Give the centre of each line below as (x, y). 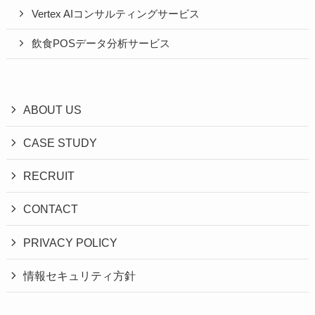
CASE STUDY (60, 143)
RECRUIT (49, 176)
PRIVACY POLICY (71, 242)
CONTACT (51, 209)
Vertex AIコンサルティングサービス (116, 14)
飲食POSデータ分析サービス (101, 44)
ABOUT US (53, 109)
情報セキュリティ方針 (80, 275)
